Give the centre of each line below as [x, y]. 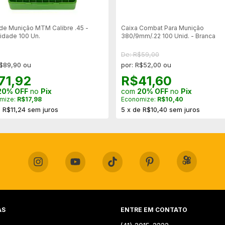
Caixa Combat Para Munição [162, 28]
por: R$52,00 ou [146, 65]
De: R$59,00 [140, 54]
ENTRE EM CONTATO [154, 210]
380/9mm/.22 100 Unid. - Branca [168, 36]
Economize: [139, 99]
